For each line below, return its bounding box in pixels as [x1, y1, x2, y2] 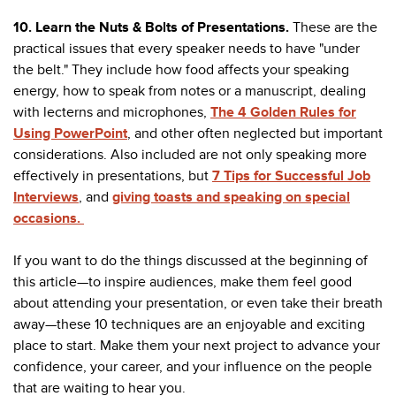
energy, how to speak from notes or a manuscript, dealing [13, 81, 366, 100]
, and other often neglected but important [127, 124, 383, 142]
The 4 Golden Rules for [210, 103, 356, 121]
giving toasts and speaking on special [112, 187, 350, 206]
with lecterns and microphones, [13, 103, 210, 121]
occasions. [13, 209, 84, 227]
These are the [293, 18, 377, 36]
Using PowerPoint [13, 124, 127, 142]
